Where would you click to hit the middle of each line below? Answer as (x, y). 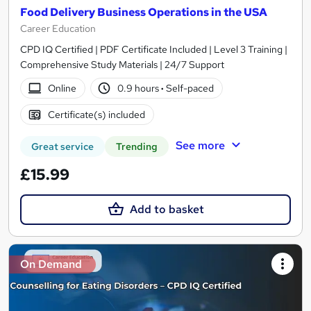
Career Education (58, 28)
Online (62, 88)
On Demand (51, 264)
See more (200, 145)
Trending (137, 146)
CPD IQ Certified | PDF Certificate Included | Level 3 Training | (154, 49)
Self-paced (189, 88)
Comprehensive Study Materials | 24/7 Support (122, 64)
